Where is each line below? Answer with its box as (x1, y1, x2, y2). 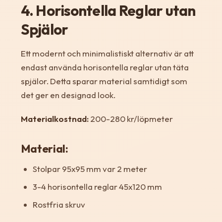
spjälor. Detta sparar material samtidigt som (20, 75, 187, 86)
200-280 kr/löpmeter (88, 113, 173, 124)
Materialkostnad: (20, 113, 89, 124)
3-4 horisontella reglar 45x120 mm (32, 181, 162, 192)
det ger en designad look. (20, 89, 115, 100)
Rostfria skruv (32, 199, 85, 210)
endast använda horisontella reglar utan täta (20, 61, 189, 72)
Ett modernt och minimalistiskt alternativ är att (20, 48, 194, 58)
